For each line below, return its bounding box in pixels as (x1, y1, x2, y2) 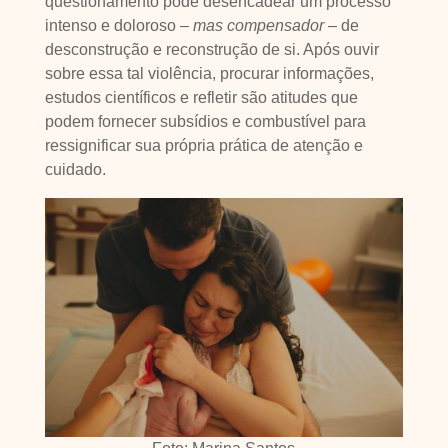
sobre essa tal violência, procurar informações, (44, 65, 374, 82)
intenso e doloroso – (44, 17, 193, 34)
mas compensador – (192, 17, 337, 34)
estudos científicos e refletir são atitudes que (44, 89, 358, 106)
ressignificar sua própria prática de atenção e (44, 137, 363, 154)
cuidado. (44, 161, 106, 178)
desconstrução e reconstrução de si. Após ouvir (44, 41, 379, 58)
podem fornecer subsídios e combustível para (44, 113, 366, 130)
